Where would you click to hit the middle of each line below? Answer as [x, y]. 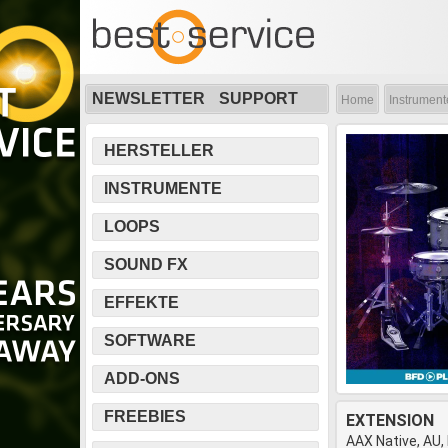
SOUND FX [146, 264]
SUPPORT [258, 98]
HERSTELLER [159, 150]
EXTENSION [390, 420]
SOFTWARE [150, 340]
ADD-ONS [142, 378]
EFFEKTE [141, 302]
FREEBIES [145, 416]
